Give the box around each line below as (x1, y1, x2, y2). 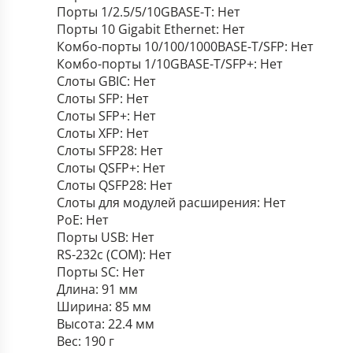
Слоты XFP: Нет (57, 124, 149, 142)
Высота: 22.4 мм (57, 315, 154, 333)
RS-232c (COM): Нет (57, 246, 172, 263)
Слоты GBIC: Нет (57, 72, 156, 90)
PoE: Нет (57, 211, 109, 229)
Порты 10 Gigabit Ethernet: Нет (57, 20, 245, 38)
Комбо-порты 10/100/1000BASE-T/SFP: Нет (57, 38, 314, 55)
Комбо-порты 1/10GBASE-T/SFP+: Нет (57, 55, 283, 72)
